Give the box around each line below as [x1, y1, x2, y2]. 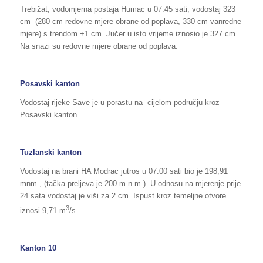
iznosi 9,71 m [19, 206, 66, 215]
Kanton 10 [19, 244, 56, 253]
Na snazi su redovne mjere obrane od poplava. [19, 41, 178, 50]
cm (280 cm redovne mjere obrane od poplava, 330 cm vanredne [19, 16, 241, 26]
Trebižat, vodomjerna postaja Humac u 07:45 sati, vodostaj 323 [19, 4, 235, 14]
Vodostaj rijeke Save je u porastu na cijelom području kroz [19, 97, 220, 107]
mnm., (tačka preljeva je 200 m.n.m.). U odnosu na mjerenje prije [19, 178, 241, 188]
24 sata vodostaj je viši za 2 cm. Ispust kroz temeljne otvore [19, 191, 226, 200]
